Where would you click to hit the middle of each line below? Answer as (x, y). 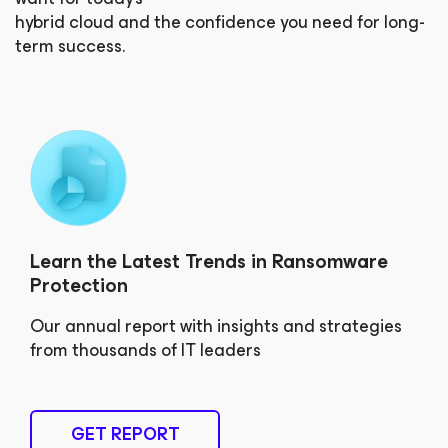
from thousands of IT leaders (145, 350)
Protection (79, 286)
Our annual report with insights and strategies (216, 326)
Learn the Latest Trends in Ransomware (209, 262)
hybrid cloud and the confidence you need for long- (220, 22)
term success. (70, 46)
